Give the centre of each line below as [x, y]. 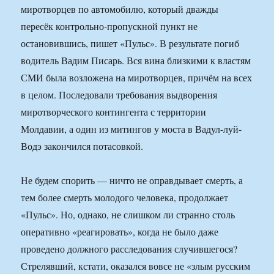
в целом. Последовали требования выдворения [119, 95]
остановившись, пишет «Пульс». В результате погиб [130, 43]
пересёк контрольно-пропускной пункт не [109, 26]
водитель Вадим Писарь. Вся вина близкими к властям [136, 61]
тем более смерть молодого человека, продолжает [125, 198]
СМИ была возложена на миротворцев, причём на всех [137, 78]
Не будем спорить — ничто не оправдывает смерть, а [132, 180]
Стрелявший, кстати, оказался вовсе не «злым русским [136, 266]
